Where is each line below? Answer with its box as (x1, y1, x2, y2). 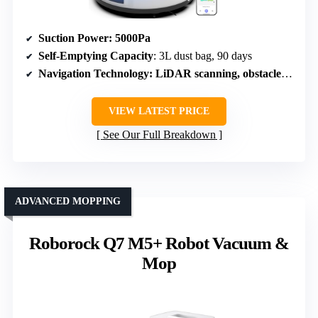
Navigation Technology (38, 67, 149, 80)
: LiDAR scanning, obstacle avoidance (149, 67, 281, 80)
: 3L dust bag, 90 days (153, 50, 252, 62)
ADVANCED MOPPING (15, 196, 121, 207)
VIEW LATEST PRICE (109, 106, 209, 117)
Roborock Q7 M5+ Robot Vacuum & (29, 234, 289, 253)
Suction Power (38, 32, 109, 45)
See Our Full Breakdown (102, 128, 216, 141)
